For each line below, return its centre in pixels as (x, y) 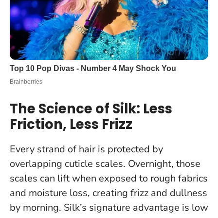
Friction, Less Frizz (71, 124)
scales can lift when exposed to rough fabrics (109, 178)
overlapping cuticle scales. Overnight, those (105, 163)
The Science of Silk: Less (91, 109)
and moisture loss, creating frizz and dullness (109, 193)
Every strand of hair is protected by (86, 149)
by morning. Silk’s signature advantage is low (109, 207)
